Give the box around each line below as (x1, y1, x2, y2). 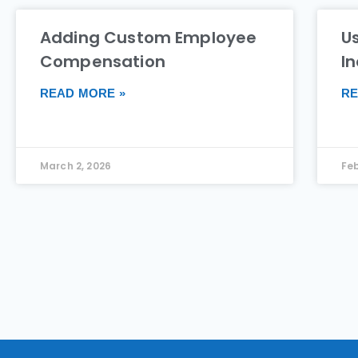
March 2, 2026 (40, 159, 111, 173)
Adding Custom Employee (40, 26, 257, 49)
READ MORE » (40, 86, 125, 100)
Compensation (40, 50, 165, 73)
